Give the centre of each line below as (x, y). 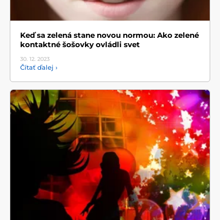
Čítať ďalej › (39, 68)
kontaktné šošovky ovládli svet (80, 45)
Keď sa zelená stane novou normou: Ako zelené (110, 35)
